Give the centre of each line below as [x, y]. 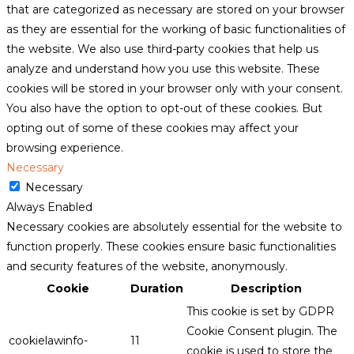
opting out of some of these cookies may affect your [153, 128]
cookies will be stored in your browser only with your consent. [175, 89]
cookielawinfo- [48, 341]
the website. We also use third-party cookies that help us [162, 49]
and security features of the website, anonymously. [147, 267]
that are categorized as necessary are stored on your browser [175, 10]
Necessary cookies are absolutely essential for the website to [174, 227]
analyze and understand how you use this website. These [163, 69]
